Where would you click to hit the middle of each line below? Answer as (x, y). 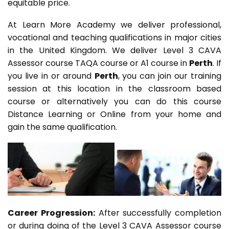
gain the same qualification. (63, 127)
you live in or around (51, 76)
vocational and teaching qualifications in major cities (114, 38)
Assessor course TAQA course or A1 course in (98, 63)
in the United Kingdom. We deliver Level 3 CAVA (114, 51)
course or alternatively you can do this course (114, 102)
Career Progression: (51, 213)
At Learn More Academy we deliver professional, (114, 25)
